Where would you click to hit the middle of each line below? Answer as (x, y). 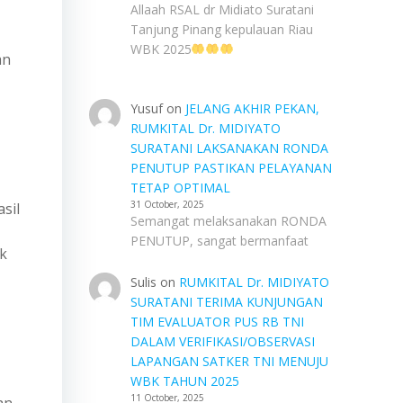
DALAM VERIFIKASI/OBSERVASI (222, 341)
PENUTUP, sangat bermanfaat (219, 241)
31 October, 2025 (167, 204)
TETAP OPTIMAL (180, 188)
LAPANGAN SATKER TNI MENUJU (229, 361)
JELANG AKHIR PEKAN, (252, 108)
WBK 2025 (161, 49)
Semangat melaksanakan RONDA (228, 221)
